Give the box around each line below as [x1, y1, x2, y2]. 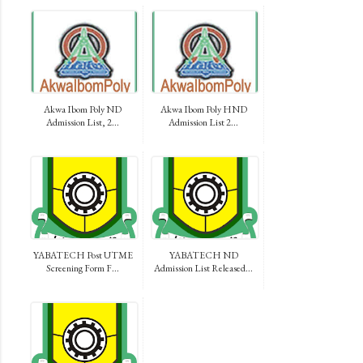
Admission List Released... [154, 261, 253, 275]
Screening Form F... [46, 261, 119, 275]
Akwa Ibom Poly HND [160, 102, 247, 116]
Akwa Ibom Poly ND [44, 102, 122, 116]
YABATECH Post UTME [32, 248, 133, 262]
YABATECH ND [169, 248, 238, 262]
